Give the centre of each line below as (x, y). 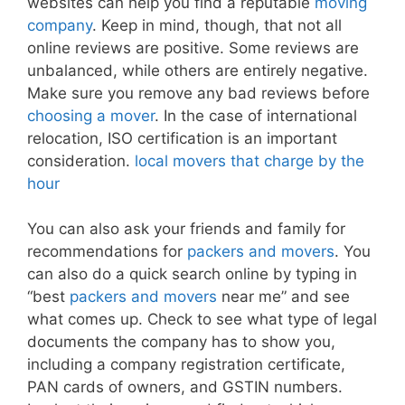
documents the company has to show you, (181, 342)
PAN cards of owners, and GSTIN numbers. (185, 387)
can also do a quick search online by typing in (192, 274)
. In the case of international (256, 115)
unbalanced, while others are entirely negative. (198, 70)
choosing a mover (91, 115)
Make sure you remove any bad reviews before (198, 93)
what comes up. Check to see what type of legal (202, 320)
